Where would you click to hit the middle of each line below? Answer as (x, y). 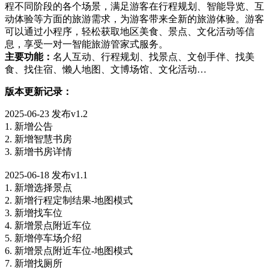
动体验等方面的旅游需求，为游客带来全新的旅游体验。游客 (134, 19)
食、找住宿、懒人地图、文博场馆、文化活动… (106, 69)
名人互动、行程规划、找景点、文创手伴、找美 (154, 56)
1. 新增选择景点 (38, 187)
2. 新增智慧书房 (38, 139)
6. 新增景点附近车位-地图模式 (69, 250)
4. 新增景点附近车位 (48, 225)
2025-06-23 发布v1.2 (46, 113)
